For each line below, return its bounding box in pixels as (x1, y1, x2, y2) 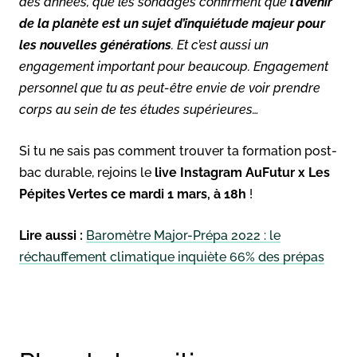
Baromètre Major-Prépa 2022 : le (86, 227, 280, 243)
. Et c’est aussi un (171, 37, 269, 53)
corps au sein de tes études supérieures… (19, 101, 259, 117)
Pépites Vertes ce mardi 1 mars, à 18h (19, 186, 246, 202)
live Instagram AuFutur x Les (155, 164, 330, 180)
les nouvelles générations (19, 37, 171, 53)
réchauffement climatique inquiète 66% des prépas (19, 249, 324, 265)
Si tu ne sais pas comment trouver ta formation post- (19, 143, 337, 159)
